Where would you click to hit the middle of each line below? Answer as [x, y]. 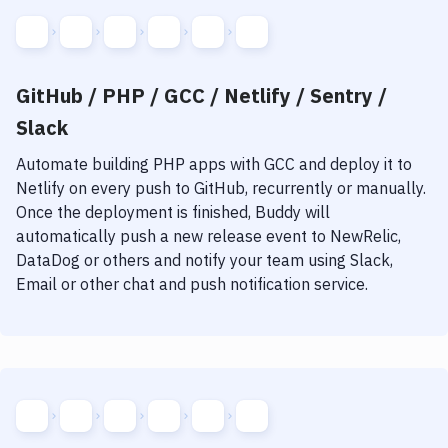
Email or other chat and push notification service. [192, 284]
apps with [222, 164]
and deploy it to [353, 164]
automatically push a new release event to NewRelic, [208, 236]
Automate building [84, 164]
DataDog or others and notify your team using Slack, [204, 260]
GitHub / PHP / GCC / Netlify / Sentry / [201, 95]
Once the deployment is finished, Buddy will [173, 212]
